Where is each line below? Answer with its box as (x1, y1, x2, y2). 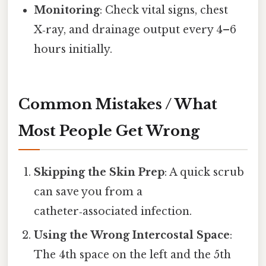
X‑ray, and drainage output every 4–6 (34, 23, 237, 37)
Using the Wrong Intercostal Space (34, 228, 230, 242)
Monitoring (34, 4, 100, 17)
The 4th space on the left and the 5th (34, 248, 232, 261)
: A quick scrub (164, 165, 245, 179)
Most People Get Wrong (18, 122, 199, 140)
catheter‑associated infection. (34, 204, 192, 218)
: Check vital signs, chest (100, 4, 229, 17)
